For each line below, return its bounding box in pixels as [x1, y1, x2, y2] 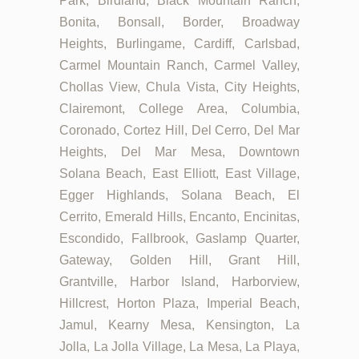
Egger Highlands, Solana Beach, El [59, 188, 300, 203]
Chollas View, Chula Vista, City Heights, [59, 80, 300, 95]
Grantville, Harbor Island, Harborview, [59, 275, 300, 289]
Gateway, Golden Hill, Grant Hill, [59, 253, 300, 268]
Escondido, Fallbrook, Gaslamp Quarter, [59, 232, 300, 246]
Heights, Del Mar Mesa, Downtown [59, 145, 300, 159]
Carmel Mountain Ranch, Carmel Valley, [59, 58, 300, 73]
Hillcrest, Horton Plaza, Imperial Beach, [59, 296, 300, 311]
